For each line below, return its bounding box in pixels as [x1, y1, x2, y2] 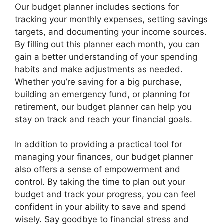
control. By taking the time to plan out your [15, 177, 185, 187]
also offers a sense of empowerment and [15, 164, 180, 175]
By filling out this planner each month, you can [15, 39, 200, 49]
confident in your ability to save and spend [15, 202, 186, 212]
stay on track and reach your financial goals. [15, 114, 192, 124]
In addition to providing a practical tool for [15, 139, 182, 150]
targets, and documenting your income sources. [15, 26, 207, 37]
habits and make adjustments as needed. [15, 64, 183, 74]
